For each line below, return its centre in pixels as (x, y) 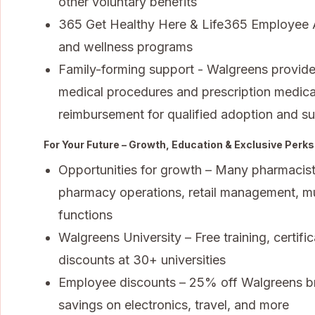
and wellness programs (126, 46)
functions (85, 214)
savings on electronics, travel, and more (174, 304)
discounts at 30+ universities (142, 259)
